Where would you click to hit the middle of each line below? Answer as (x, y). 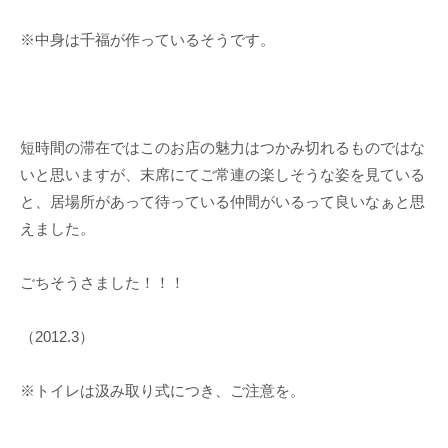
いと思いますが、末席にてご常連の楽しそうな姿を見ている (222, 175)
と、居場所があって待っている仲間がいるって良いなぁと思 (222, 202)
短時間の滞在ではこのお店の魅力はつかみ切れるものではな (222, 148)
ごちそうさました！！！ (102, 283)
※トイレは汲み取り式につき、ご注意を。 (162, 391)
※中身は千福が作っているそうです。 (147, 40)
